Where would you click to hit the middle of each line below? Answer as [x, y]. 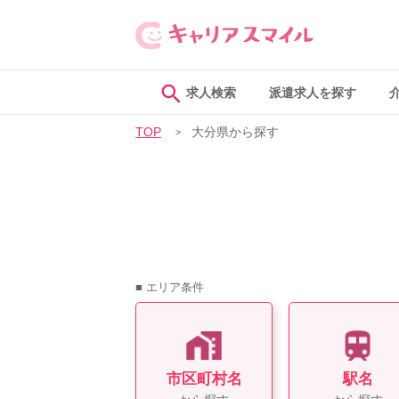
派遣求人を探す [312, 93]
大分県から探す [235, 132]
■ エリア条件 [170, 287]
